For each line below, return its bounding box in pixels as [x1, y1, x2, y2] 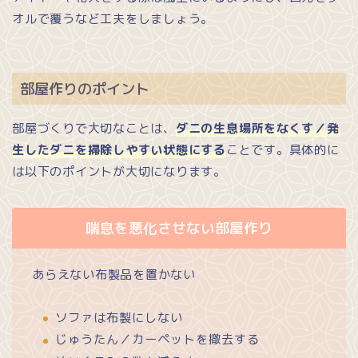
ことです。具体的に [225, 141, 340, 159]
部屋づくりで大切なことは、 [12, 120, 176, 137]
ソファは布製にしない [55, 309, 183, 327]
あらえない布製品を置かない [32, 266, 196, 284]
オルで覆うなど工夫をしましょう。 [12, 10, 214, 27]
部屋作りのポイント [20, 78, 149, 100]
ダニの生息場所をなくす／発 [175, 120, 340, 137]
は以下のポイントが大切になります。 [12, 163, 226, 181]
